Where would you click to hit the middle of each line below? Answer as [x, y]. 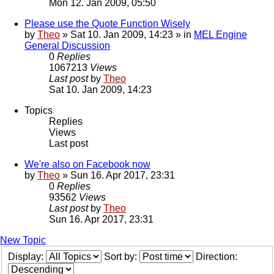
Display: [27, 257]
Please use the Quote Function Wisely [107, 24]
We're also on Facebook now [87, 165]
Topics [39, 111]
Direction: [218, 257]
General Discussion [67, 46]
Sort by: [122, 257]
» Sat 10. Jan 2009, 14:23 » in [127, 35]
